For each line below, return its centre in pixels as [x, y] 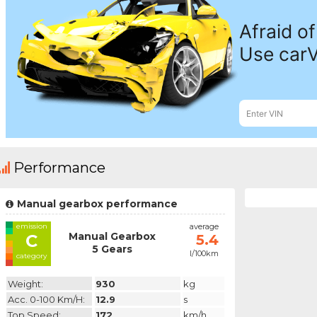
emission [31, 226]
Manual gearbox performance [97, 204]
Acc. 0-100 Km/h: [46, 299]
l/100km [204, 254]
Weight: [25, 283]
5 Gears [112, 249]
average [204, 227]
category [32, 256]
